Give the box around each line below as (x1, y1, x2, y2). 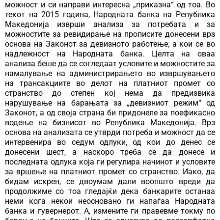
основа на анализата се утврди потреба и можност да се (5, 128, 215, 137)
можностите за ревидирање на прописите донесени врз (5, 29, 215, 39)
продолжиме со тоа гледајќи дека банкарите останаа (5, 187, 215, 196)
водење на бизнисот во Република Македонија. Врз (5, 118, 215, 128)
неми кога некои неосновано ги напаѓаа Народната (5, 196, 215, 206)
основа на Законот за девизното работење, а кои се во (5, 39, 215, 49)
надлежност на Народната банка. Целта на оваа (5, 49, 215, 59)
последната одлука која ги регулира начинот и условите (5, 157, 215, 167)
